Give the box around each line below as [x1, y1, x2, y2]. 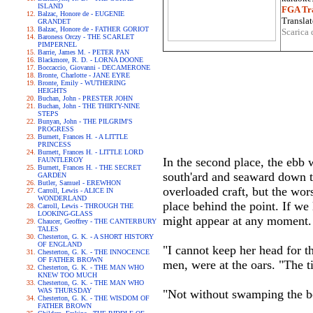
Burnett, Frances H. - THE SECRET [38, 163, 141, 171]
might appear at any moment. [163, 214, 312, 228]
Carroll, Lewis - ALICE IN [38, 187, 113, 194]
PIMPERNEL [38, 41, 77, 48]
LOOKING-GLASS [38, 210, 93, 217]
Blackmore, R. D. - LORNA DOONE [38, 56, 143, 64]
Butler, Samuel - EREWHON [38, 179, 121, 187]
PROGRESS [38, 125, 74, 133]
